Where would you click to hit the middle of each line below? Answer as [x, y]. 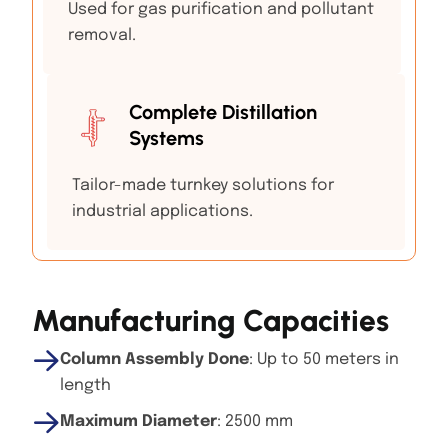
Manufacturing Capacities [210, 320]
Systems [166, 137]
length [85, 385]
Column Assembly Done [154, 359]
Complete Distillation [223, 111]
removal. [102, 35]
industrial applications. [162, 211]
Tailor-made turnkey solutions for [203, 185]
